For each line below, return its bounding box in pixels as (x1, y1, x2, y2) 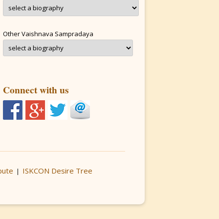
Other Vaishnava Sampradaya (3, 29, 93, 38)
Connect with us (3, 83, 69, 97)
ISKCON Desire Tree (22, 166, 92, 175)
